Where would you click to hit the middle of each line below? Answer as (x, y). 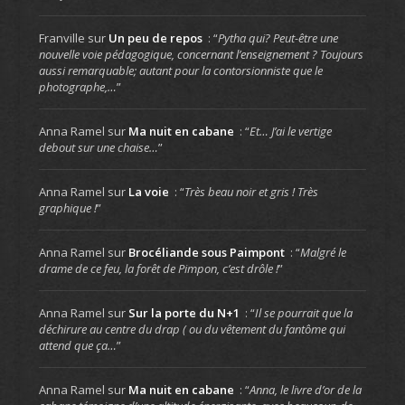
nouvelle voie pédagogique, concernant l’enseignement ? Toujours (201, 54)
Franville (61, 38)
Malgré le (323, 252)
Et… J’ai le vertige (290, 131)
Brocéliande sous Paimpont (206, 252)
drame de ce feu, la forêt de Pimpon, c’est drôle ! (158, 268)
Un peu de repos (155, 38)
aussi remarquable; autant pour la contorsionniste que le (180, 70)
